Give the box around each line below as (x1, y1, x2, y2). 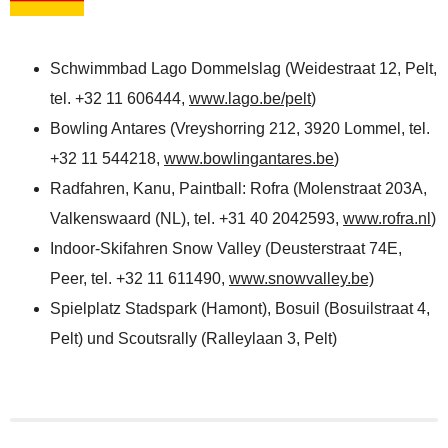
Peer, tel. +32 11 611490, (50, 270, 229, 288)
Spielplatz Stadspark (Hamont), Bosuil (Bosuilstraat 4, (50, 300, 430, 318)
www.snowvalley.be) (229, 270, 374, 288)
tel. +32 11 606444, (50, 90, 189, 108)
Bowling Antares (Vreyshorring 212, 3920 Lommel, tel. (50, 120, 430, 138)
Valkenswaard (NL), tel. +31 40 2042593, (50, 210, 343, 228)
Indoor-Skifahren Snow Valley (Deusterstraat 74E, (50, 240, 402, 258)
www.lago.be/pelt (189, 90, 311, 108)
